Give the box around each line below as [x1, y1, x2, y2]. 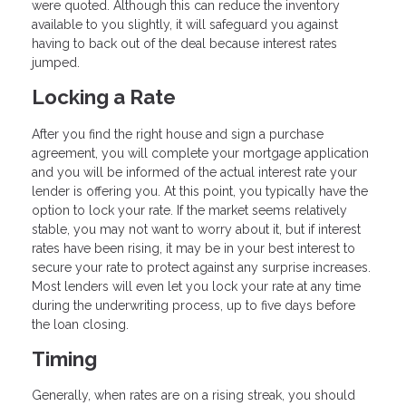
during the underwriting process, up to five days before [32, 297, 355, 313]
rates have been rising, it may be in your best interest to [32, 240, 355, 256]
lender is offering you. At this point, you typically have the [32, 183, 368, 198]
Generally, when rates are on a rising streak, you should [32, 388, 355, 403]
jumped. [32, 54, 80, 70]
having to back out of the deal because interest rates [32, 35, 337, 51]
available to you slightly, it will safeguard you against [32, 16, 338, 32]
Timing [32, 346, 97, 371]
